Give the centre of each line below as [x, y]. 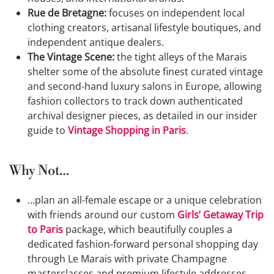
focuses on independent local [176, 13]
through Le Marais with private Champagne [127, 259]
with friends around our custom [102, 215]
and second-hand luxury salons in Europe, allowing [145, 87]
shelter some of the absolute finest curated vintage [145, 72]
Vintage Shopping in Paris [127, 131]
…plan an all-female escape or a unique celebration [145, 200]
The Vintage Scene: [71, 57]
